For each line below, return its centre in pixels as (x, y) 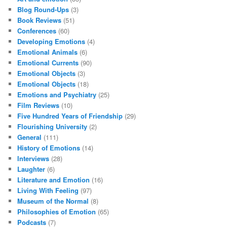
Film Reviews (39, 105)
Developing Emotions (51, 41)
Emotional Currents (48, 62)
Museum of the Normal (53, 201)
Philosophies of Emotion (57, 211)
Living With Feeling (48, 190)
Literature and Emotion (54, 179)
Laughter (31, 169)
